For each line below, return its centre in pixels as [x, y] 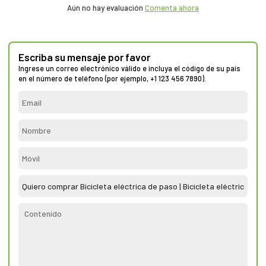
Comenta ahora [172, 8]
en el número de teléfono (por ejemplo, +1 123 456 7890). [112, 79]
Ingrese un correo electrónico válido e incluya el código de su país [129, 69]
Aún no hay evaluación [106, 8]
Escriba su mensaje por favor [84, 57]
